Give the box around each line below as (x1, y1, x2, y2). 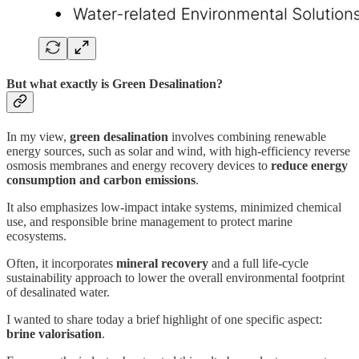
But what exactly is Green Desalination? (6, 76, 223, 91)
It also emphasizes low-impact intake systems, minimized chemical (6, 200, 341, 215)
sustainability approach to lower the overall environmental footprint (6, 271, 345, 285)
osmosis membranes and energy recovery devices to (6, 159, 271, 173)
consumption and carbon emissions (6, 173, 196, 188)
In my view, (6, 130, 70, 144)
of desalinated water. (6, 285, 110, 300)
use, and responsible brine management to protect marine (6, 215, 292, 229)
